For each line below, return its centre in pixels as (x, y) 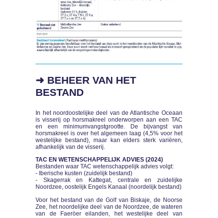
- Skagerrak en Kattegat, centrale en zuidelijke (109, 180)
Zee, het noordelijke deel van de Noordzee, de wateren (109, 207)
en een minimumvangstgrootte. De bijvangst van (109, 126)
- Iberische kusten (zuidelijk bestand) (84, 173)
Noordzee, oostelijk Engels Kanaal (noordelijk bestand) (109, 187)
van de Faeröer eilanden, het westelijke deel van (109, 213)
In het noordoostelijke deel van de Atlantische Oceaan (109, 113)
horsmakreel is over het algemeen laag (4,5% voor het (109, 133)
